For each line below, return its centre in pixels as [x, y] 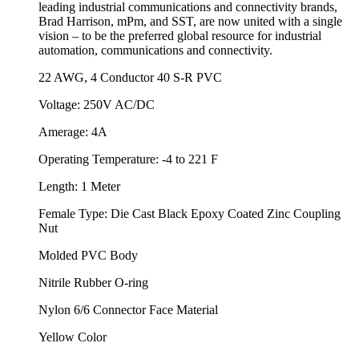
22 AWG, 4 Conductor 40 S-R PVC [130, 77]
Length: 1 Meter [79, 186]
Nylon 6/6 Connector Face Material [128, 309]
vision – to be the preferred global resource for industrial [180, 35]
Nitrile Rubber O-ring [93, 282]
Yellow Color [73, 337]
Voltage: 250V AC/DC [97, 104]
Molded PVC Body [88, 255]
